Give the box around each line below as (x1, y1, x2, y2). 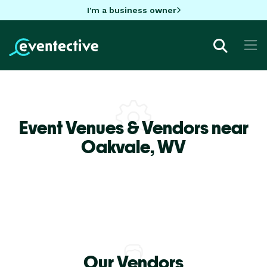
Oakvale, (81, 135, 157, 157)
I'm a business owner (86, 5, 176, 15)
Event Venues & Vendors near (18, 116, 249, 138)
